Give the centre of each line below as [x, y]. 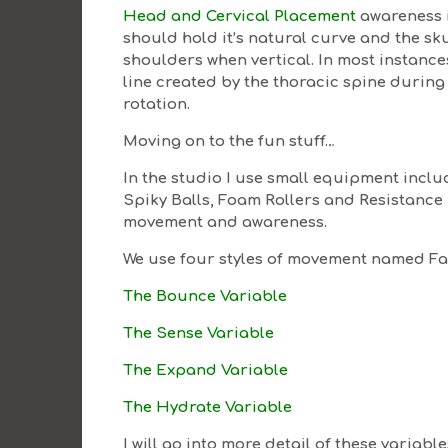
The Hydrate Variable [208, 407]
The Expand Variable [206, 370]
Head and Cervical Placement [242, 16]
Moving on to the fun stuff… [229, 141]
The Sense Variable [199, 333]
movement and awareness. [225, 222]
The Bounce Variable [205, 296]
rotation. [157, 104]
